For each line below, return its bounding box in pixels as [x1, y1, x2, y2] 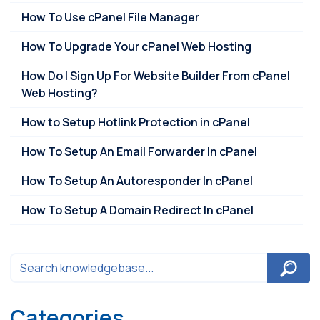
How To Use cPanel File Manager [21, 9, 199, 25]
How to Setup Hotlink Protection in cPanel [21, 114, 250, 130]
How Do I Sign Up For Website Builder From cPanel [21, 67, 290, 84]
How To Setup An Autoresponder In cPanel [21, 172, 253, 189]
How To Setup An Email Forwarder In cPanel [21, 143, 257, 159]
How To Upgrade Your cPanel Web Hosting [21, 38, 251, 54]
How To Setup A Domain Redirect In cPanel [21, 201, 254, 218]
